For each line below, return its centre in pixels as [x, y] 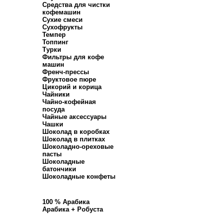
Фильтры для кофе [73, 57]
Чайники [56, 94]
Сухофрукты [62, 27]
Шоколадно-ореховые [78, 147]
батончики [59, 169]
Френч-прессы [66, 72]
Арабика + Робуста [73, 209]
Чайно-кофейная [69, 102]
